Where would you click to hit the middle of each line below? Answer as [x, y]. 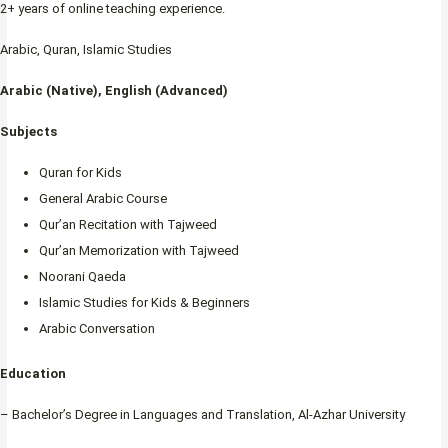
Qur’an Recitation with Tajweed [128, 224]
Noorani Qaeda [82, 276]
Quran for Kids [80, 172]
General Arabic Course [103, 198]
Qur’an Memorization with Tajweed [139, 250]
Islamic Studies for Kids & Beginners [144, 302]
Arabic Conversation [97, 328]
